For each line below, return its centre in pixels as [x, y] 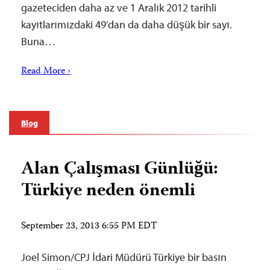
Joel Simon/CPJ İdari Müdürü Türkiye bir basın [124, 257]
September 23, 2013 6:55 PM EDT [89, 227]
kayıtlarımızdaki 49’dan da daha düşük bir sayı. [127, 24]
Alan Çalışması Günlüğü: [120, 170]
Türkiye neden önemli [108, 191]
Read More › [46, 72]
